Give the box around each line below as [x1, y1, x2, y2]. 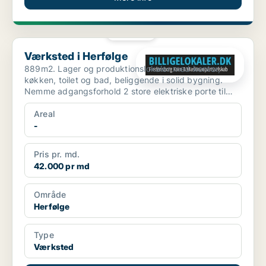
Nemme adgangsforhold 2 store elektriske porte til [24, 86, 226, 97]
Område [34, 189, 66, 200]
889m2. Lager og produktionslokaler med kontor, [24, 64, 221, 74]
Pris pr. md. [34, 149, 80, 160]
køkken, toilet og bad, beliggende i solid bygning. [24, 75, 223, 85]
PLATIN [123, 29, 147, 36]
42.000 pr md [34, 161, 90, 172]
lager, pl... [24, 97, 64, 108]
